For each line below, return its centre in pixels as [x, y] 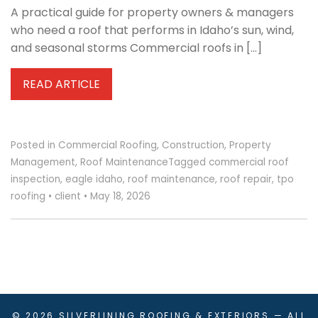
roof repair [246, 180]
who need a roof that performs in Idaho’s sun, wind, [152, 31]
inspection [35, 180]
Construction [193, 146]
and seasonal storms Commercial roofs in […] [136, 48]
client [68, 197]
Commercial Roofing [108, 146]
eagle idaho [94, 180]
